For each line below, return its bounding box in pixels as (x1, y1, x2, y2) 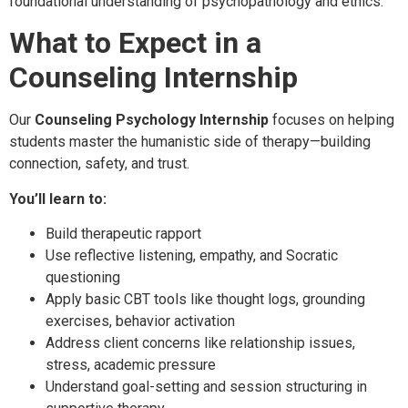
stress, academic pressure (46, 356, 216, 374)
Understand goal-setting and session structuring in (46, 378, 367, 396)
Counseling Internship (9, 60, 298, 96)
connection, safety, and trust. (9, 155, 189, 173)
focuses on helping (269, 111, 394, 129)
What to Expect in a (9, 25, 261, 61)
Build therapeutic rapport (46, 225, 201, 243)
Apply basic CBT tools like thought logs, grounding (46, 291, 365, 309)
